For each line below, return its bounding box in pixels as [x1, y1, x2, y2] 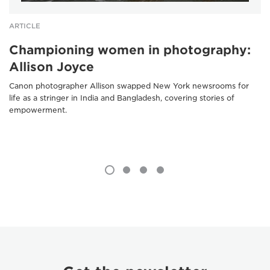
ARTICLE [9, 21, 40, 30]
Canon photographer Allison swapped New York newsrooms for [9, 81, 249, 90]
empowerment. [9, 105, 67, 115]
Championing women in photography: [9, 42, 251, 57]
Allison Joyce [9, 59, 94, 74]
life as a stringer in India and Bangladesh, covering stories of [9, 93, 234, 102]
